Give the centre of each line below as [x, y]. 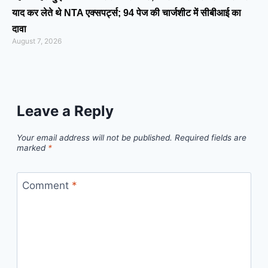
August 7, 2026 [37, 41]
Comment [47, 185]
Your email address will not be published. [95, 137]
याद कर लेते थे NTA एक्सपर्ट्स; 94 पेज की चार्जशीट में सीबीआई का [127, 13]
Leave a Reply [65, 111]
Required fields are [211, 137]
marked [32, 147]
